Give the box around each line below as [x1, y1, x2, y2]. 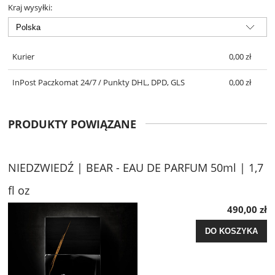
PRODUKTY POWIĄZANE [8, 116, 136, 131]
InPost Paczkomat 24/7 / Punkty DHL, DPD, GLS [12, 76, 185, 88]
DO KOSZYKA [205, 227, 258, 236]
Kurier [12, 51, 34, 63]
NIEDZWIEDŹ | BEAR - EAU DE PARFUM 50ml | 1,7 [8, 160, 263, 175]
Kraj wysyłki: [8, 2, 52, 14]
